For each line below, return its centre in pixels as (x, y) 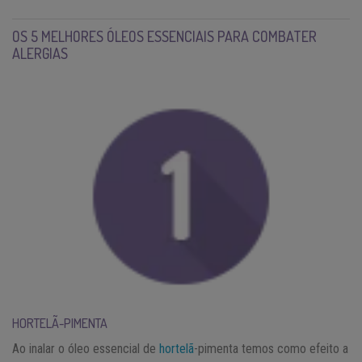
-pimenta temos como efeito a (271, 349)
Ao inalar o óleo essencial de (86, 349)
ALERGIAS (40, 53)
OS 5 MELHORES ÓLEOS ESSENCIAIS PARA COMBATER (164, 36)
